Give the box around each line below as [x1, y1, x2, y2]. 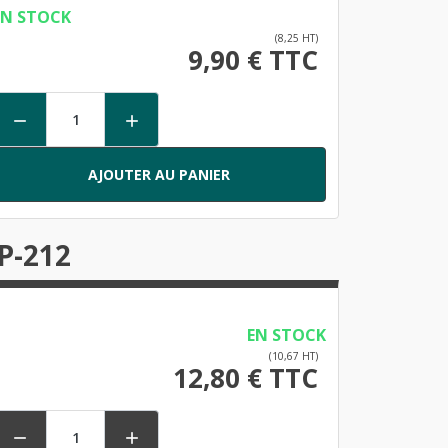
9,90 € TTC [187, 41, 318, 78]
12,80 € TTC [172, 359, 318, 396]
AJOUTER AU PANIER [88, 164, 231, 184]
